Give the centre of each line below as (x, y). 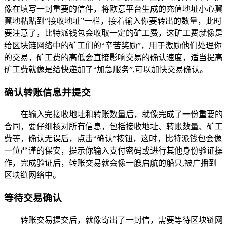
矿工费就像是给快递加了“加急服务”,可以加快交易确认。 (106, 70)
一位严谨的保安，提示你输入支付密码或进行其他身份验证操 (113, 151)
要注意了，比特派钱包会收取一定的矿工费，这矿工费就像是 (113, 33)
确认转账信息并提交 (47, 92)
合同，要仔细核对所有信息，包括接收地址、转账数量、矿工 (113, 127)
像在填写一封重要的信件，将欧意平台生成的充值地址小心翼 (113, 9)
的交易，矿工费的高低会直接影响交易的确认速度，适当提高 (113, 58)
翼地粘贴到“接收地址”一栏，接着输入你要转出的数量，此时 (113, 21)
